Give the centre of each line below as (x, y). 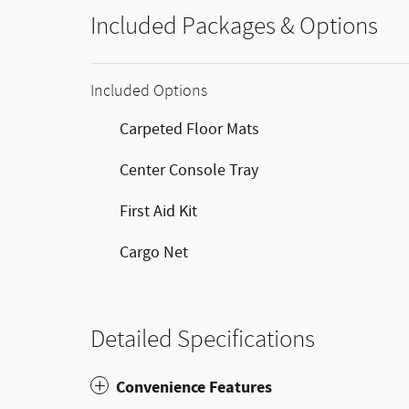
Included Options (149, 91)
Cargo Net (154, 253)
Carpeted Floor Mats (189, 130)
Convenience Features (194, 388)
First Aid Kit (158, 212)
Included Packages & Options (234, 26)
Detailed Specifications (203, 339)
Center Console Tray (189, 171)
